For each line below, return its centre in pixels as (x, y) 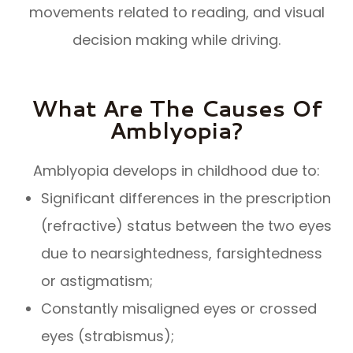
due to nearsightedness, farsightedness (182, 253)
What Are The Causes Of (176, 108)
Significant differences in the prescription (186, 198)
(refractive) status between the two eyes (187, 225)
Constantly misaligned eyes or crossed (179, 308)
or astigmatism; (97, 281)
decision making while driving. (176, 39)
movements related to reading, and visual (176, 12)
